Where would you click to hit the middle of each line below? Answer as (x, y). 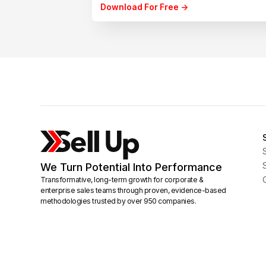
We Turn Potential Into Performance (131, 167)
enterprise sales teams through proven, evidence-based (133, 191)
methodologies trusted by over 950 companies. (118, 201)
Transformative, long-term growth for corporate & (122, 180)
